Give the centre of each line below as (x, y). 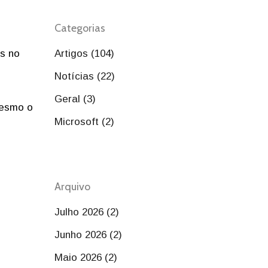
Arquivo (72, 187)
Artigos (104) (84, 54)
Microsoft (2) (84, 122)
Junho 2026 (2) (88, 235)
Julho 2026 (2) (87, 212)
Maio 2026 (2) (86, 258)
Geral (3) (75, 99)
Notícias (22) (85, 76)
